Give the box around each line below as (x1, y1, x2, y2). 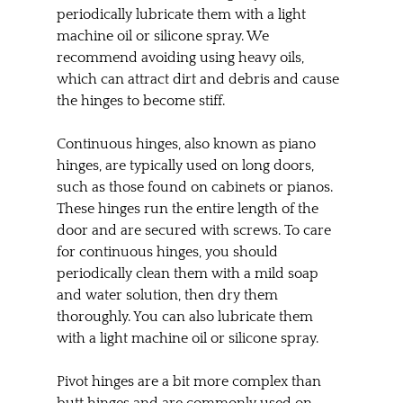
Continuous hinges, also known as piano (56, 135, 319, 152)
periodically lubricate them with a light (56, 5, 309, 22)
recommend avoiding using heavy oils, (56, 49, 308, 66)
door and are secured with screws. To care (56, 221, 335, 238)
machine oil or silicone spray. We (56, 27, 273, 44)
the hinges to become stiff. (56, 92, 225, 109)
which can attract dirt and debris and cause (56, 70, 343, 87)
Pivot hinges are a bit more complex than (56, 372, 325, 390)
